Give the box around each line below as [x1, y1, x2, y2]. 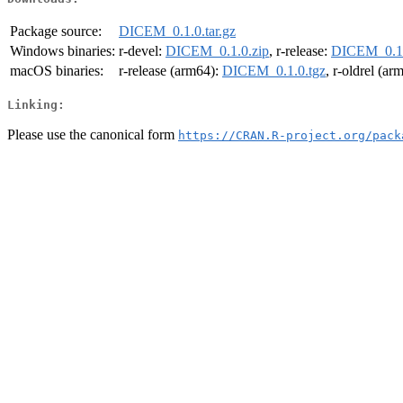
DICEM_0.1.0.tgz [222, 63, 326, 79]
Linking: [7, 97, 65, 112]
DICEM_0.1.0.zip [166, 43, 269, 59]
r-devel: [119, 43, 166, 59]
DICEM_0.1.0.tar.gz [119, 23, 236, 40]
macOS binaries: [10, 63, 103, 79]
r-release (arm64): [119, 63, 222, 79]
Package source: [10, 23, 102, 40]
